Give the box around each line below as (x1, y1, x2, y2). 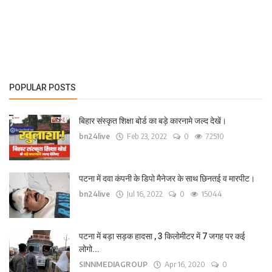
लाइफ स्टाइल (12, 17, 55, 28)
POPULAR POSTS (9, 83, 76, 92)
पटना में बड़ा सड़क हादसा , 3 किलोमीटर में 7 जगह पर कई (79, 231, 245, 241)
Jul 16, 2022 (123, 189, 163, 199)
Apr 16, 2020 (161, 260, 205, 269)
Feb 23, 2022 (123, 132, 167, 141)
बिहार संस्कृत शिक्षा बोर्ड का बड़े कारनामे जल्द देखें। (79, 116, 226, 126)
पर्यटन (12, 43, 32, 54)
